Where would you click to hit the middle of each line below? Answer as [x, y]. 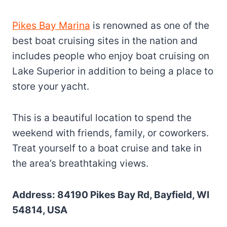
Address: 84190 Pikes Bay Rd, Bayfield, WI [111, 195]
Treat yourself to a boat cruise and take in [107, 148]
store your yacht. [51, 86]
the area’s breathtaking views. [80, 163]
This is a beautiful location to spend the [102, 118]
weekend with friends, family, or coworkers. [110, 133]
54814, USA [40, 210]
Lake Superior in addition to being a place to [113, 71]
